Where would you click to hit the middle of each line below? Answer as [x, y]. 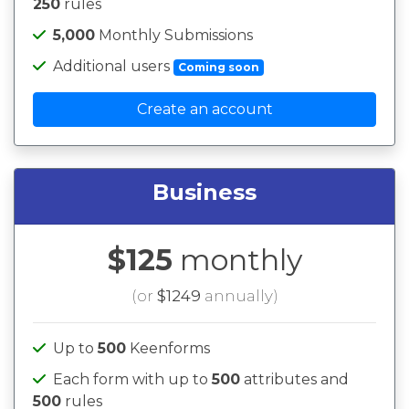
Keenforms [168, 348]
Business [204, 192]
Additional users [113, 66]
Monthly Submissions [174, 35]
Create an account [204, 109]
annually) [239, 296]
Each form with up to [132, 379]
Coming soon [218, 67]
